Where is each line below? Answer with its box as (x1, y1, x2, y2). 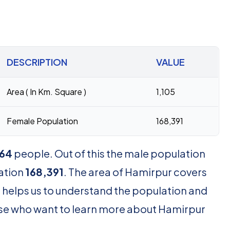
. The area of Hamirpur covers (64, 165, 207, 178)
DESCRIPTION (7, 56, 67, 68)
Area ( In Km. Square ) (7, 86, 86, 97)
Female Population (7, 116, 78, 126)
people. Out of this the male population (12, 147, 205, 160)
